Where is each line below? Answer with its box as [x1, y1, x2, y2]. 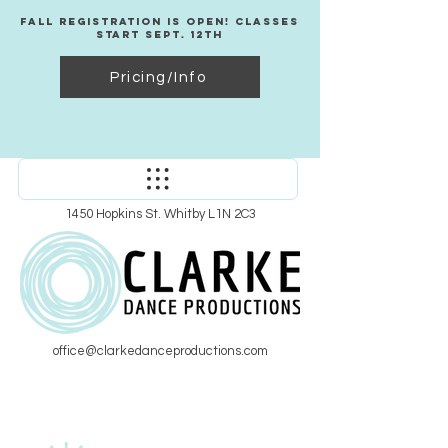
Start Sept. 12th [95, 28, 223, 41]
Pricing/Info [110, 69, 206, 85]
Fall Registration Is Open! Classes [19, 15, 299, 28]
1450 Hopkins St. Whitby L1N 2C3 [64, 207, 256, 221]
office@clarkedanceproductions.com [52, 344, 268, 358]
